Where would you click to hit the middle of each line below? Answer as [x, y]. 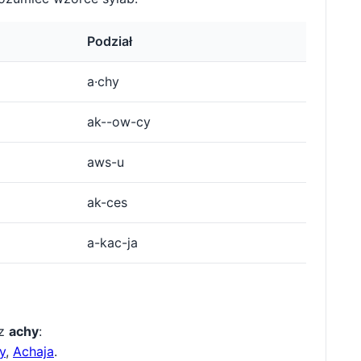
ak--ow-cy [119, 122]
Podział [110, 41]
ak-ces [107, 203]
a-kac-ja [112, 243]
